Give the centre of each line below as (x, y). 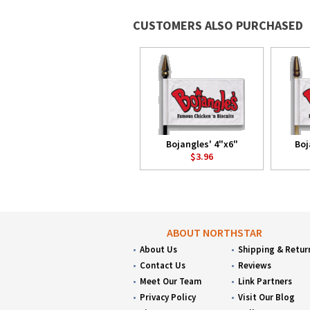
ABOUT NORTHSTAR (215, 232)
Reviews (255, 265)
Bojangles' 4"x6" (202, 144)
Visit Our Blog (267, 297)
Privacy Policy (168, 297)
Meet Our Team (171, 281)
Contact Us (163, 265)
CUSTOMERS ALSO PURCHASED (218, 25)
